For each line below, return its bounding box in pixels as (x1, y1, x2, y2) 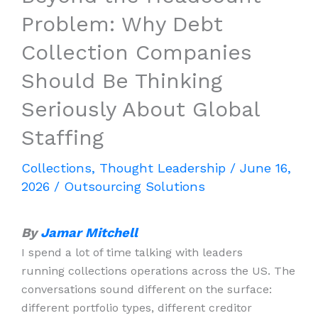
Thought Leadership (99, 160, 226, 176)
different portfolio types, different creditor (21, 300, 252, 314)
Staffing (21, 125, 104, 150)
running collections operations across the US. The (21, 263, 295, 278)
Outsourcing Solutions (64, 179, 205, 194)
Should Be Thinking (21, 68, 222, 94)
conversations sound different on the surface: (21, 282, 272, 296)
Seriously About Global (21, 97, 260, 122)
